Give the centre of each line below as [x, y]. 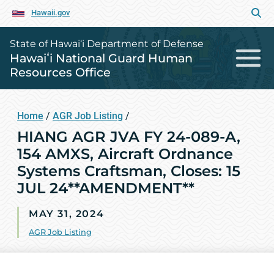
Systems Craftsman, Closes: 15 [129, 171]
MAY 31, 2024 [67, 214]
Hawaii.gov [50, 13]
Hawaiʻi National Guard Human [101, 58]
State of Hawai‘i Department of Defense [107, 44]
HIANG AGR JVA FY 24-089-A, [129, 137]
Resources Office [60, 72]
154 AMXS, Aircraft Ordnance [125, 154]
